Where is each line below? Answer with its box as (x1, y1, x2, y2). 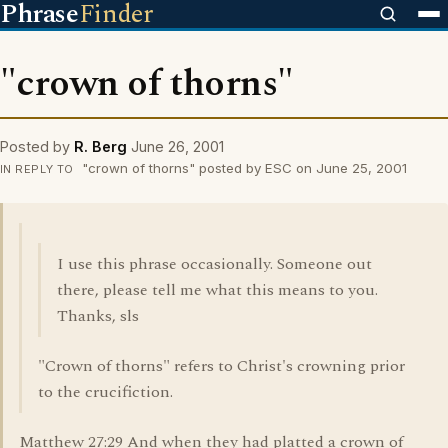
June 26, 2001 (131, 138, 224, 155)
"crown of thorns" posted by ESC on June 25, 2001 (77, 160, 407, 176)
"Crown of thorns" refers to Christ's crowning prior (38, 354, 405, 378)
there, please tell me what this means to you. (57, 278, 378, 302)
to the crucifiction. (38, 380, 173, 404)
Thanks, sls (57, 304, 139, 328)
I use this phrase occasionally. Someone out (57, 252, 372, 276)
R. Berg (74, 138, 127, 155)
